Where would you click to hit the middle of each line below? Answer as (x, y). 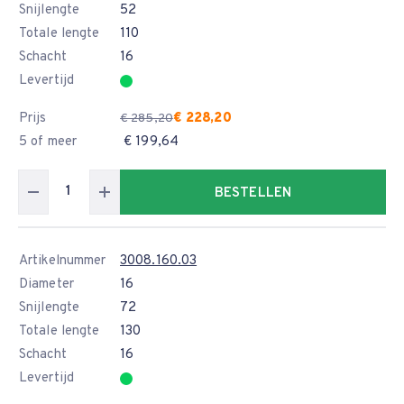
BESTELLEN (253, 193)
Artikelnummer (63, 261)
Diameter (46, 285)
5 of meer (48, 142)
